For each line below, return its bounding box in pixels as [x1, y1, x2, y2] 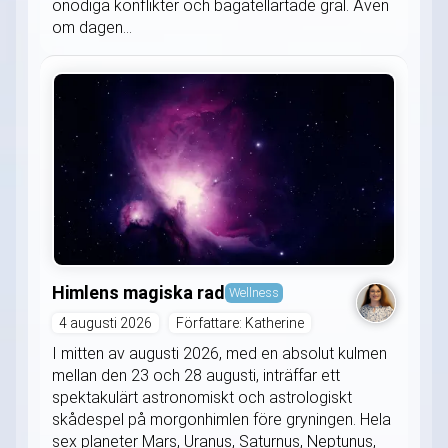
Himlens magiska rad [52, 282, 225, 304]
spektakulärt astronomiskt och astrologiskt [52, 388, 352, 408]
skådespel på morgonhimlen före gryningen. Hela [52, 410, 391, 430]
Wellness [229, 285, 279, 301]
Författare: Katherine [176, 315, 304, 332]
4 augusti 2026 [59, 315, 152, 332]
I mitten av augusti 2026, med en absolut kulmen [52, 344, 387, 364]
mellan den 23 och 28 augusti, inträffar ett [52, 366, 340, 386]
